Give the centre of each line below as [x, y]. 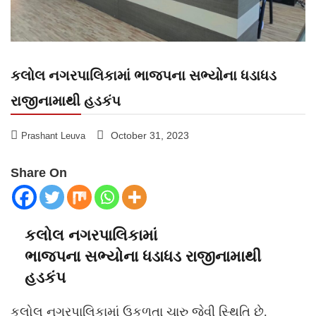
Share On [39, 173]
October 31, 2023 [150, 136]
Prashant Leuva [53, 136]
